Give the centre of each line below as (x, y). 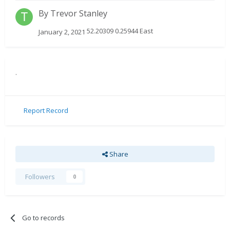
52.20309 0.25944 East (119, 31)
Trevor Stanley (79, 14)
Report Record (46, 111)
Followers (40, 176)
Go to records (44, 217)
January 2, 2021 (62, 32)
